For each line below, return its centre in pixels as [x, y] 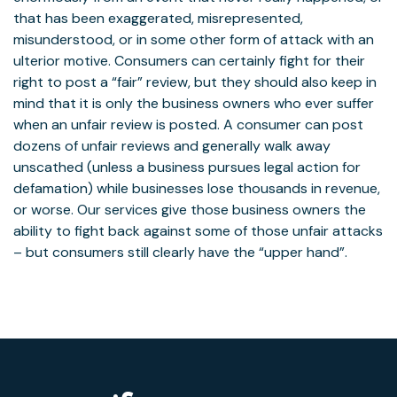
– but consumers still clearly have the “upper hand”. [180, 252]
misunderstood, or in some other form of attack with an [194, 39]
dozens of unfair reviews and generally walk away [172, 146]
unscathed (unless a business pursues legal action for [187, 167]
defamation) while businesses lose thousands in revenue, [197, 188]
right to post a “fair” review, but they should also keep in [195, 82]
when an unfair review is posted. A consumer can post [188, 125]
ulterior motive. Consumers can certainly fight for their [189, 61]
